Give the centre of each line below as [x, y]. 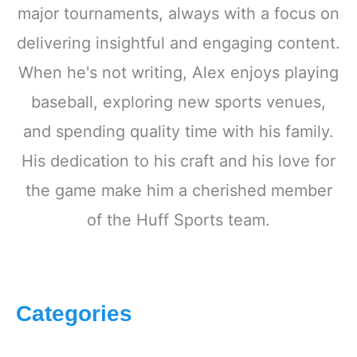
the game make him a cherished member [178, 191]
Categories [74, 313]
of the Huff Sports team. [178, 220]
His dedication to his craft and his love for [178, 161]
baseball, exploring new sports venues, [178, 102]
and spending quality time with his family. [178, 132]
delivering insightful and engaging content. [178, 43]
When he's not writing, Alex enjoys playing [178, 73]
